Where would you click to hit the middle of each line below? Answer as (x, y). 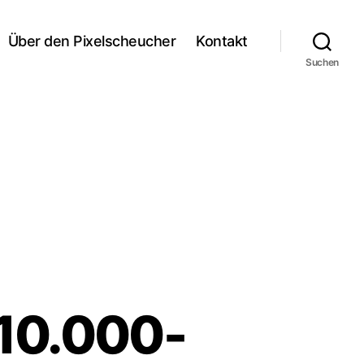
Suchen (322, 62)
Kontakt (222, 41)
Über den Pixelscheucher (92, 41)
